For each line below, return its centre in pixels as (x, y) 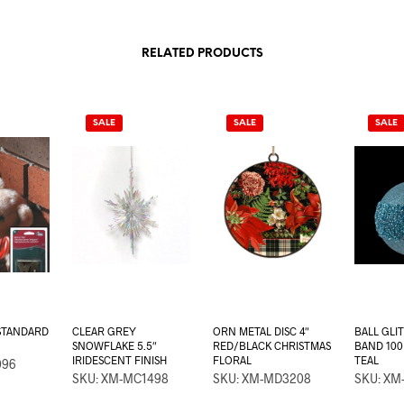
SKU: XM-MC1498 (121, 379)
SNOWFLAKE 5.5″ (115, 346)
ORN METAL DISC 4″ (262, 331)
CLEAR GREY (105, 331)
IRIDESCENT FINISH (120, 360)
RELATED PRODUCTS (202, 54)
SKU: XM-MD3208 (262, 379)
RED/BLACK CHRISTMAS (272, 346)
